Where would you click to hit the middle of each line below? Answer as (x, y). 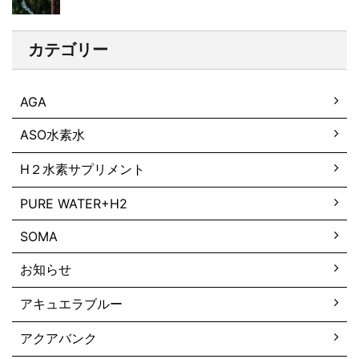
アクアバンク (58, 338)
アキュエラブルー (71, 304)
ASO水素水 (52, 135)
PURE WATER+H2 (74, 204)
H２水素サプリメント (83, 169)
